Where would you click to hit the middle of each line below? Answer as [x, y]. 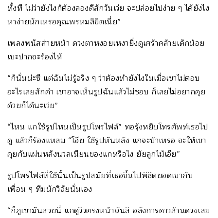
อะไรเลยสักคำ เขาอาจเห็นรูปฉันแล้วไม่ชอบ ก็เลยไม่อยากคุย [106, 92]
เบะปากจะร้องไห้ [35, 57]
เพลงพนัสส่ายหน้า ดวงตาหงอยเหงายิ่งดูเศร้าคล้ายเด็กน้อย [106, 43]
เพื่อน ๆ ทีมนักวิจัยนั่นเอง [50, 189]
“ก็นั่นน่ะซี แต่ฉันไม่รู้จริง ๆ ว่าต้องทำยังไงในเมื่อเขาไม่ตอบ [104, 78]
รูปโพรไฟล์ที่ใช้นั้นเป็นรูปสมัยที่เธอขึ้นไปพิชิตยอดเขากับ [100, 175]
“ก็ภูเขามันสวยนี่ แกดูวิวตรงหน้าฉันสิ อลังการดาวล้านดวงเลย [109, 210]
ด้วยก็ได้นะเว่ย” [33, 105]
